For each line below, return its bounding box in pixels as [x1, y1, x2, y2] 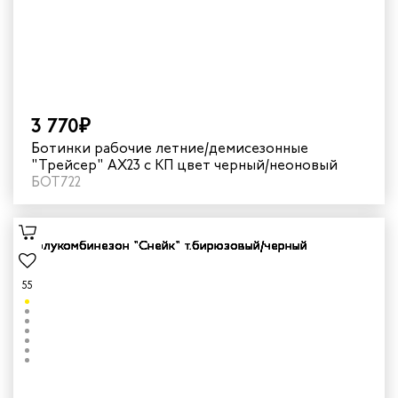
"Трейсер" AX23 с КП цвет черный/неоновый [31, 155, 338, 175]
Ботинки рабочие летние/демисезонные [31, 139, 308, 158]
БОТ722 [31, 172, 81, 192]
